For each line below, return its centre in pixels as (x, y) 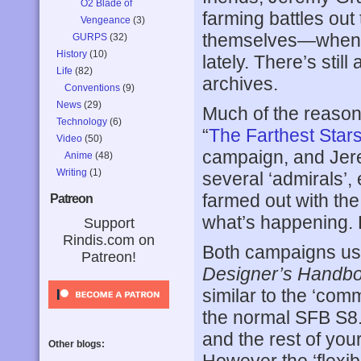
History (72, 54)
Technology (82, 122)
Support (109, 223)
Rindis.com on (109, 240)
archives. (240, 84)
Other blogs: (77, 344)
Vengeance (106, 20)
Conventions (92, 88)
